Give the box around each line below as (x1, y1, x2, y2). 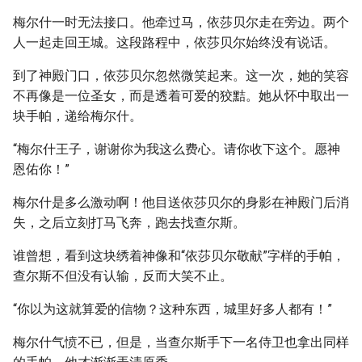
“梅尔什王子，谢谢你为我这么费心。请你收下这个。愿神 (13, 141, 340, 157)
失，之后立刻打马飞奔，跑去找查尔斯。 (13, 215, 246, 230)
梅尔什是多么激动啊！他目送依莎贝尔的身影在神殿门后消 (13, 195, 349, 210)
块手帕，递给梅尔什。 (13, 108, 142, 124)
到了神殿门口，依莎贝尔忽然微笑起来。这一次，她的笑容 (13, 68, 349, 83)
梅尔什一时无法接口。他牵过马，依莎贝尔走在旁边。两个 (13, 15, 349, 30)
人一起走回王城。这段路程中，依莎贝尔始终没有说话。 (13, 35, 336, 50)
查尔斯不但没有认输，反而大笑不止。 (13, 268, 233, 284)
